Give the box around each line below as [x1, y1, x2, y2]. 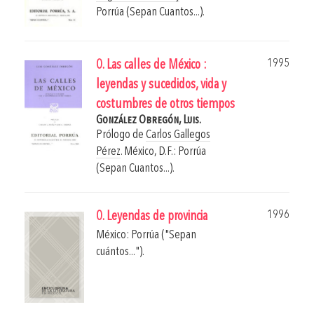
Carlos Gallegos [146, 129, 210, 142]
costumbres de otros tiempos [96, 98, 235, 112]
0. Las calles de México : [96, 59, 207, 73]
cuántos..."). [96, 246, 144, 259]
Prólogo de [96, 129, 146, 142]
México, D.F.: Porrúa [124, 146, 206, 158]
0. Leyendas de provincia [96, 210, 207, 224]
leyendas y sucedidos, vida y [96, 78, 226, 93]
